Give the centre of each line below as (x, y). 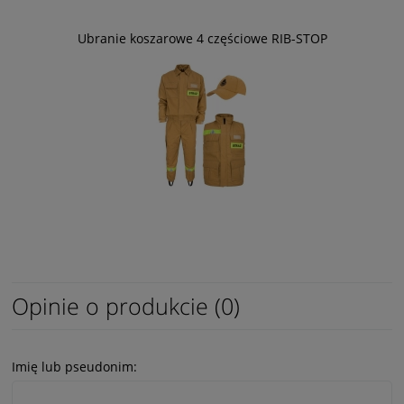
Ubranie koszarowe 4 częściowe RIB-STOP (202, 38)
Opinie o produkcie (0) (126, 305)
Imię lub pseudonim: (74, 366)
